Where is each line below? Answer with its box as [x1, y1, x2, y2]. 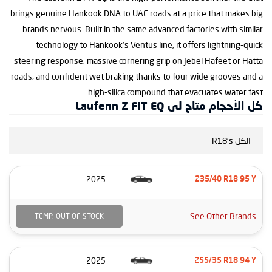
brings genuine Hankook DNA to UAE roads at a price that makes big [10, 8, 263, 19]
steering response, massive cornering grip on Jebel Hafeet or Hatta [14, 55, 263, 66]
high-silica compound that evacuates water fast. [88, 87, 263, 98]
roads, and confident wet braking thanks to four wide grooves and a [11, 71, 263, 82]
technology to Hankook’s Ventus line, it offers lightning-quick [36, 39, 263, 50]
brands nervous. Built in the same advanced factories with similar [22, 24, 263, 35]
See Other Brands [190, 211, 256, 222]
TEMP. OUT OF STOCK [35, 211, 104, 221]
